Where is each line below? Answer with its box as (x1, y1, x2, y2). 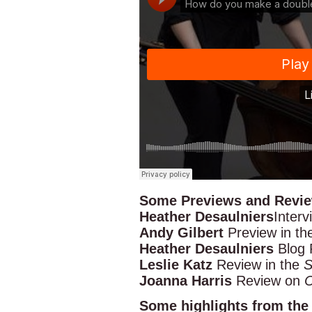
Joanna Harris (139, 272, 232, 288)
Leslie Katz (139, 256, 212, 272)
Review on (232, 272, 304, 288)
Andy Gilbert (139, 224, 228, 240)
